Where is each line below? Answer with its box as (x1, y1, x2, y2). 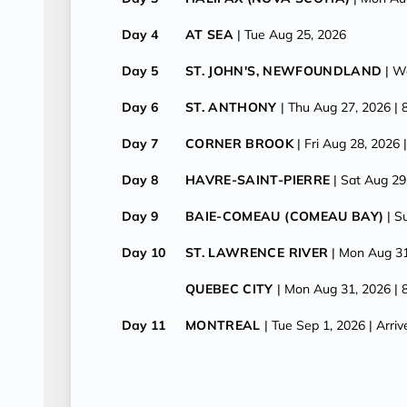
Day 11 (122, 317, 165, 333)
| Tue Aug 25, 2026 (237, 26, 347, 43)
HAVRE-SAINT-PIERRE (185, 172, 331, 188)
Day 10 (122, 244, 165, 261)
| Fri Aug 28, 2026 (297, 135, 401, 152)
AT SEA (185, 26, 234, 43)
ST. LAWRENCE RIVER (185, 244, 329, 261)
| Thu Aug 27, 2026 (280, 99, 391, 115)
